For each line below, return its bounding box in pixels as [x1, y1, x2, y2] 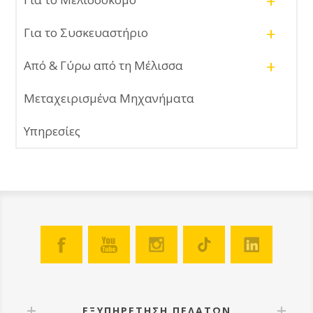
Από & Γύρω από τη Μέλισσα [24, 57, 184, 74]
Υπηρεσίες [24, 123, 81, 140]
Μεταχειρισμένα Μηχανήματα [24, 90, 195, 107]
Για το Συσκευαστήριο [24, 24, 149, 41]
